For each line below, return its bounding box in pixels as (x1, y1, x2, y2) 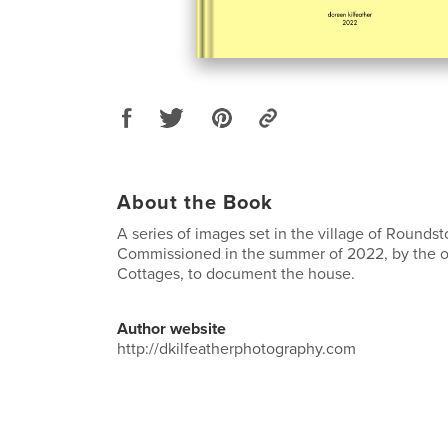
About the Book (117, 190, 273, 215)
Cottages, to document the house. (117, 263, 355, 284)
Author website (117, 318, 226, 339)
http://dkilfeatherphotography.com (117, 338, 356, 359)
